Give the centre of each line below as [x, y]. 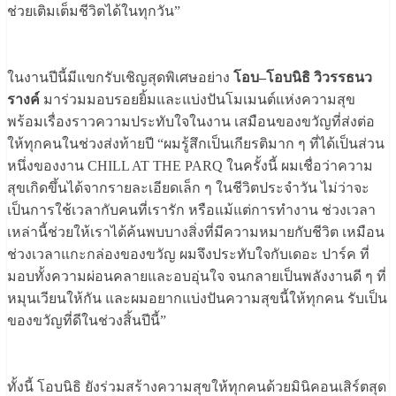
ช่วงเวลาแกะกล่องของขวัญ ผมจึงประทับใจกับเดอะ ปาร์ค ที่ [188, 255]
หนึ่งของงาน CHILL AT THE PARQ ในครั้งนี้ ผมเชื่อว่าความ [190, 166]
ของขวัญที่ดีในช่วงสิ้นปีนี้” [87, 321]
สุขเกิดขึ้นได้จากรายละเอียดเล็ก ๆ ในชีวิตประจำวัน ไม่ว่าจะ [188, 188]
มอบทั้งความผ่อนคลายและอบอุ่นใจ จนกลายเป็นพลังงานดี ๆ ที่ [197, 277]
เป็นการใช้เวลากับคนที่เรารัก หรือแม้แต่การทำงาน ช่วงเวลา [191, 210]
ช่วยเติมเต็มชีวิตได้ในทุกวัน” [94, 11]
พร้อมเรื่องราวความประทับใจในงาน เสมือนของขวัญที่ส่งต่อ [191, 122]
